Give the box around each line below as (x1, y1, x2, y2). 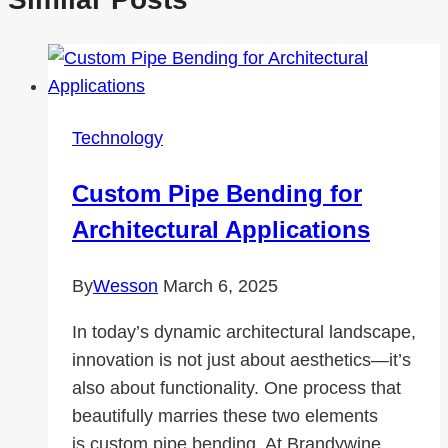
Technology (72, 128, 163, 149)
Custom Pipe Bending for (72, 180, 362, 208)
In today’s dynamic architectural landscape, (72, 322, 416, 343)
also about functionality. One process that (72, 378, 401, 399)
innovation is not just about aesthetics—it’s (72, 350, 411, 371)
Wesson (93, 276, 158, 297)
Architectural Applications (72, 216, 370, 244)
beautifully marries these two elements (72, 406, 378, 427)
